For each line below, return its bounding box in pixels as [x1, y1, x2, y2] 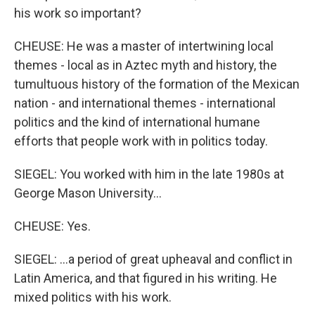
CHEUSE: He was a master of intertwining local [14, 39, 274, 54]
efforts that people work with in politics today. [14, 134, 268, 149]
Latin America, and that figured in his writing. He [14, 271, 277, 286]
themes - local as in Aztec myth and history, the [14, 58, 277, 73]
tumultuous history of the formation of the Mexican [14, 77, 300, 92]
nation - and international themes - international [14, 96, 276, 111]
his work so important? [14, 6, 141, 21]
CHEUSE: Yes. [14, 219, 91, 234]
